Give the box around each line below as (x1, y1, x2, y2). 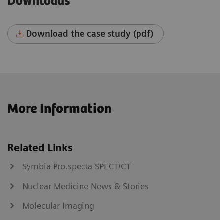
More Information (7, 101, 111, 117)
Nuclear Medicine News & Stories (22, 180, 149, 191)
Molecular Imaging (22, 200, 94, 211)
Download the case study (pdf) (26, 28, 154, 39)
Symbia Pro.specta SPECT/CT (22, 161, 131, 171)
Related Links (7, 141, 73, 154)
